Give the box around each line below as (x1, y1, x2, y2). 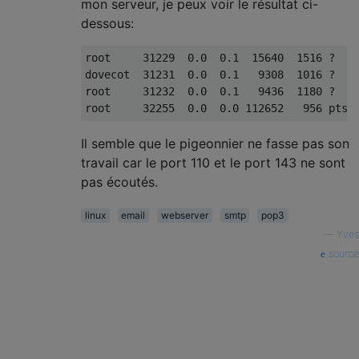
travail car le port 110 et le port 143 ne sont (81, 155, 345, 171)
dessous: (81, 15, 134, 31)
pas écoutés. (81, 174, 158, 190)
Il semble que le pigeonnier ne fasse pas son (81, 135, 349, 151)
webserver (160, 209, 208, 221)
